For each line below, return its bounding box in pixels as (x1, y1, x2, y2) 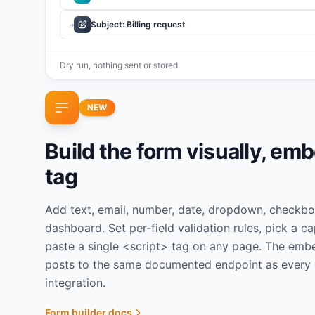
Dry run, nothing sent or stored (60, 60, 178, 70)
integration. (45, 275, 105, 290)
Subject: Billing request (91, 19, 186, 30)
